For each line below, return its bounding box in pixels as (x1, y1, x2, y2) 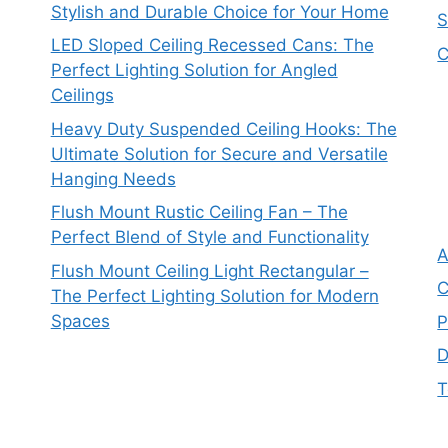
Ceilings (50, 85, 114, 106)
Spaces (50, 310, 110, 331)
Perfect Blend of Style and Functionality (50, 227, 369, 248)
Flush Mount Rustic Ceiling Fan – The (50, 202, 348, 223)
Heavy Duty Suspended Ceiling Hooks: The (50, 118, 397, 139)
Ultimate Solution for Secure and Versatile (50, 143, 388, 164)
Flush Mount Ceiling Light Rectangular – (50, 260, 369, 281)
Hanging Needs (50, 168, 176, 189)
